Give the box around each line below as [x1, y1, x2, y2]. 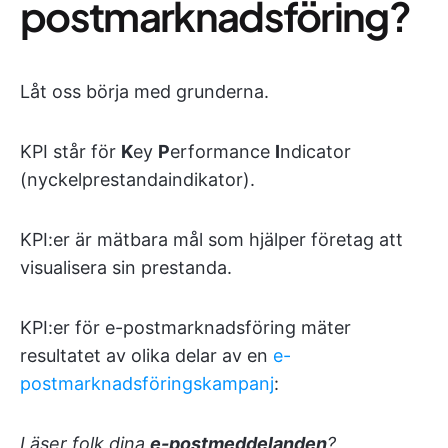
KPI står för [20, 141, 121, 162]
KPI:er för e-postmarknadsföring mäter [20, 317, 351, 338]
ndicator [280, 141, 351, 162]
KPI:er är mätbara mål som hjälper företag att [20, 229, 403, 250]
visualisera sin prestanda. [20, 257, 232, 278]
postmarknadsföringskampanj [20, 373, 274, 394]
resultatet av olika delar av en [20, 345, 273, 366]
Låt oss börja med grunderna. [20, 81, 269, 102]
